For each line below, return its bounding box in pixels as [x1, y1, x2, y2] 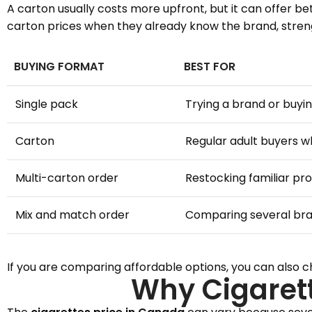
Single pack [15, 96, 78, 112]
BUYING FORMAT [14, 58, 104, 75]
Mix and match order [15, 207, 130, 223]
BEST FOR [184, 58, 235, 75]
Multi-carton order [15, 170, 118, 186]
